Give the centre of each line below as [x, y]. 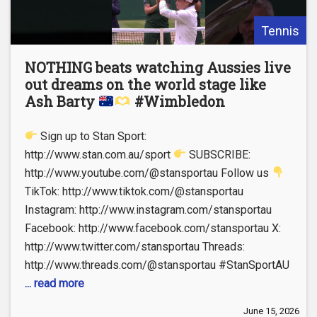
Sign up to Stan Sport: [92, 136]
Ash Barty [62, 101]
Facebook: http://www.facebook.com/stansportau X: [153, 228]
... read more [54, 283]
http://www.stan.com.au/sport [99, 154]
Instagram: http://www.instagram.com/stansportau [148, 209]
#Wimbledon [178, 101]
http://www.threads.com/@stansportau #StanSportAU [157, 265]
